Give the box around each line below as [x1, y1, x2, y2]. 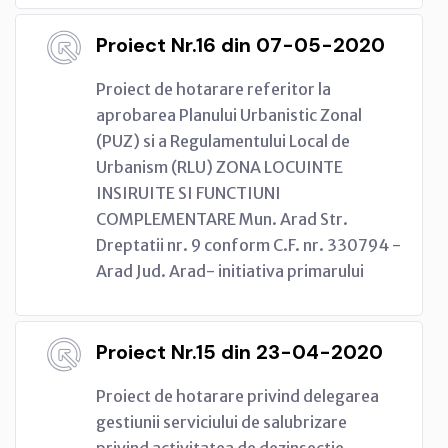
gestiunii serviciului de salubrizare [96, 411, 347, 432]
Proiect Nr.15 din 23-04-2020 [96, 338, 383, 365]
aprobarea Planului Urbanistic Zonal [96, 104, 362, 125]
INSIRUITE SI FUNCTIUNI [96, 182, 281, 203]
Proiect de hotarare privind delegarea [96, 385, 379, 406]
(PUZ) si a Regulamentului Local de [96, 130, 350, 151]
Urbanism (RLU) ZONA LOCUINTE [96, 156, 343, 177]
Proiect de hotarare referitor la [96, 78, 331, 99]
